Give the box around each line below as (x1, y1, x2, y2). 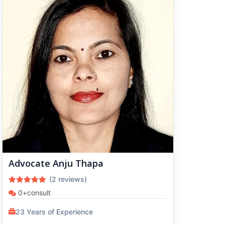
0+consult (16, 188, 51, 197)
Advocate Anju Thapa (8, 157, 103, 169)
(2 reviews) (49, 174, 91, 183)
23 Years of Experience (15, 207, 93, 216)
